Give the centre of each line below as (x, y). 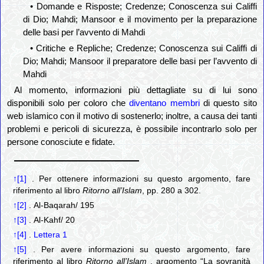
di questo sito (228, 103)
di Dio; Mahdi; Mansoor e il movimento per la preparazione (140, 20)
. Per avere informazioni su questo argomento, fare (139, 250)
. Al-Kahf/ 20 (51, 220)
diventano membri (164, 103)
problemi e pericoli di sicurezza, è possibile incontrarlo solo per (132, 129)
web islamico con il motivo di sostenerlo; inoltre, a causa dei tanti (132, 116)
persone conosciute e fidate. (61, 142)
